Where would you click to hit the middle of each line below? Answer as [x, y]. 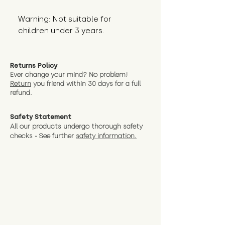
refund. [21, 93]
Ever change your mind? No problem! [69, 75]
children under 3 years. [61, 31]
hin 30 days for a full [108, 84]
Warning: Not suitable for [65, 19]
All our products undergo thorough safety [76, 127]
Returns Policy [34, 66]
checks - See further [43, 136]
